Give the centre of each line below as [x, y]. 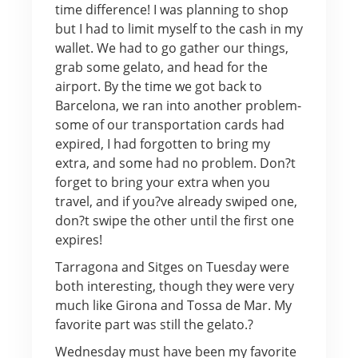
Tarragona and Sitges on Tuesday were [172, 267]
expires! [78, 239]
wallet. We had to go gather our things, [171, 48]
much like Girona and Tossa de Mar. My [173, 305]
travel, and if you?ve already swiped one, [176, 201]
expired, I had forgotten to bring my [162, 143]
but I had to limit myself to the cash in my [179, 28]
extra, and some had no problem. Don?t [175, 163]
